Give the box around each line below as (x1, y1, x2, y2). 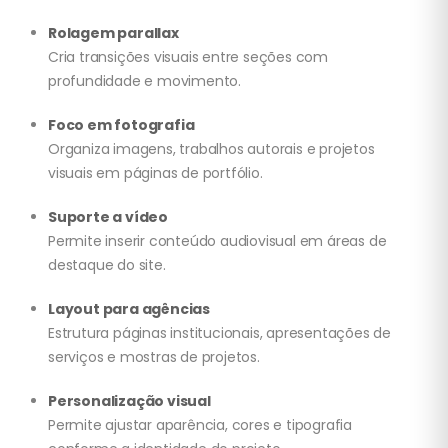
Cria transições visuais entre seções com (48, 47, 329, 68)
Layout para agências (48, 299, 210, 320)
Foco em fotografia (48, 115, 195, 136)
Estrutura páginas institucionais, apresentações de (48, 323, 391, 344)
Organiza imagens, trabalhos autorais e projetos (48, 139, 375, 160)
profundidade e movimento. (48, 71, 242, 92)
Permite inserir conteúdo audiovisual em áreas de (48, 231, 387, 252)
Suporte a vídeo (48, 207, 168, 228)
